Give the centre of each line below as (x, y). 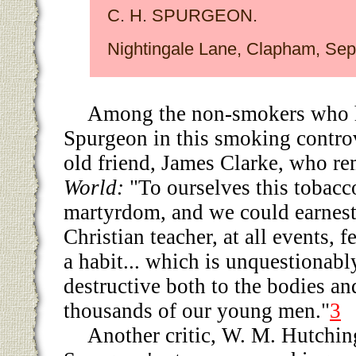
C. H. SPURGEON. (182, 15)
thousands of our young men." (197, 310)
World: (94, 187)
